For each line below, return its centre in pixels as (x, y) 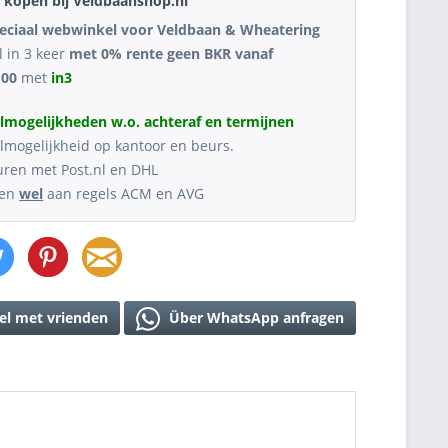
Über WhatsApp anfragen (254, 317)
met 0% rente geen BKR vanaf (169, 53)
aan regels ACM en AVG (124, 193)
